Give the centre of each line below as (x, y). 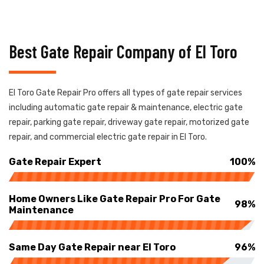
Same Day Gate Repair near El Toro (92, 247)
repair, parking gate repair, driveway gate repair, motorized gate (129, 122)
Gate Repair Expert (55, 161)
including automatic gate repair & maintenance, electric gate (126, 107)
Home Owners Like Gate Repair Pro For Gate (115, 199)
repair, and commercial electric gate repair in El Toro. (108, 137)
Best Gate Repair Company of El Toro (123, 51)
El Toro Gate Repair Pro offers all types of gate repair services (126, 93)
